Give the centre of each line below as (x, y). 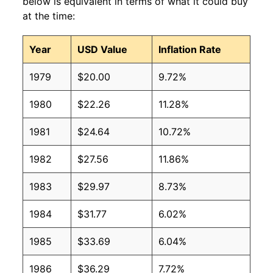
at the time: (49, 16)
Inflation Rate (190, 50)
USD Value (102, 50)
